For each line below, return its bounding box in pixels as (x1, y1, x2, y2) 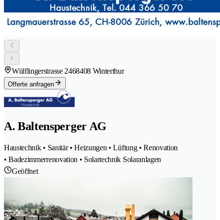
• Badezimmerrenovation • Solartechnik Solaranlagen (4, 155, 161, 164)
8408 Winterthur (76, 66, 124, 75)
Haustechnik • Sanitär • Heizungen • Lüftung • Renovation (4, 143, 178, 152)
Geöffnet (12, 166, 38, 175)
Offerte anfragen (8, 80, 54, 88)
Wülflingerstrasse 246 (12, 66, 76, 75)
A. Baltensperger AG (4, 119, 107, 133)
